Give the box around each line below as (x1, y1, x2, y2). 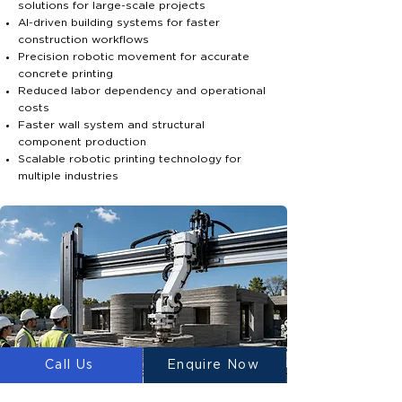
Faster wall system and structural (18, 119, 205, 130)
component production (18, 136, 146, 147)
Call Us (45, 358, 94, 371)
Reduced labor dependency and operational (18, 85, 266, 96)
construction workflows (18, 34, 149, 45)
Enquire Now (166, 358, 260, 371)
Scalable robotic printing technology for (18, 153, 241, 164)
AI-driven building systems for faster (18, 17, 220, 28)
